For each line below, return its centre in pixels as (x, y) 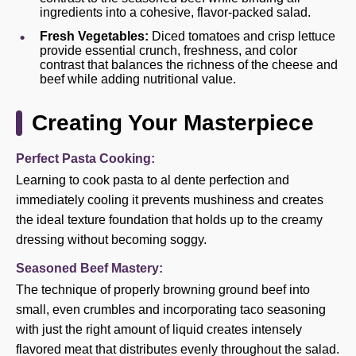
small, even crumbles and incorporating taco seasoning (171, 310)
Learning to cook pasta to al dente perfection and (153, 180)
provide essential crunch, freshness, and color (168, 50)
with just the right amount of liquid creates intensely (159, 329)
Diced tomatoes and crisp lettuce (242, 36)
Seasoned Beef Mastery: (89, 268)
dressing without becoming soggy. (111, 240)
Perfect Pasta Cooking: (85, 159)
